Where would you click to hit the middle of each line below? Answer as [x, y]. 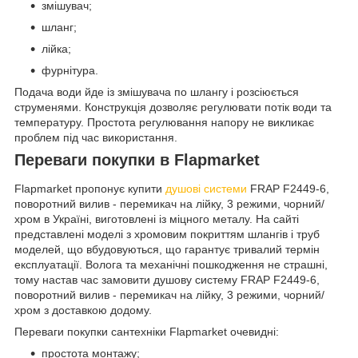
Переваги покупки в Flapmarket [137, 160]
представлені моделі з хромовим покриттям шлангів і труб [167, 235]
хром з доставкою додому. [83, 310]
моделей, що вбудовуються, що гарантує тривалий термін [167, 250]
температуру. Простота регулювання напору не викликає [164, 123]
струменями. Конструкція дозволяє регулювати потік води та [173, 107]
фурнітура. [70, 71]
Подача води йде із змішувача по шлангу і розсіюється [157, 92]
